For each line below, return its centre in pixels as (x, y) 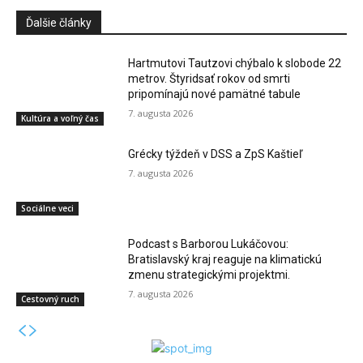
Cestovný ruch (50, 299)
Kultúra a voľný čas (60, 118)
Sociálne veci (47, 209)
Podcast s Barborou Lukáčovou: (209, 244)
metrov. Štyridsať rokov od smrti (209, 79)
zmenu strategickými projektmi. (209, 275)
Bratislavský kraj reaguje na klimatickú (225, 260)
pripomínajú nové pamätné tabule (215, 94)
